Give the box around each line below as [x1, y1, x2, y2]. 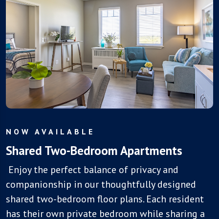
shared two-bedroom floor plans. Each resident [6, 193, 204, 206]
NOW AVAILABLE [6, 127, 95, 137]
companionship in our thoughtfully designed [6, 178, 196, 191]
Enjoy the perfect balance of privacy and [6, 163, 178, 176]
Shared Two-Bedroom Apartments [6, 143, 182, 159]
